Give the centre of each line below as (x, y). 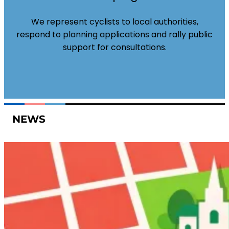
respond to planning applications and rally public (114, 34)
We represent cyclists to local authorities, (114, 21)
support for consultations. (114, 47)
